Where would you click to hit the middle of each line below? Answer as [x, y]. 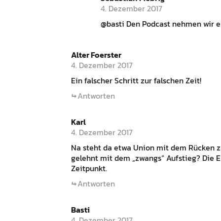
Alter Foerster [96, 55]
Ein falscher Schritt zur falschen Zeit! [136, 80]
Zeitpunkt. [89, 168]
